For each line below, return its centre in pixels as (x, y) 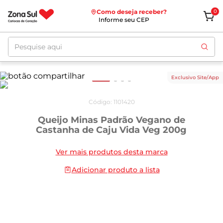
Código (99, 102)
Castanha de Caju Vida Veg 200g (111, 130)
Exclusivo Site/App (195, 77)
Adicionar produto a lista (115, 170)
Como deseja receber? (131, 12)
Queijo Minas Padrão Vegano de (111, 120)
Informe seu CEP (124, 20)
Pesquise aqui (35, 41)
